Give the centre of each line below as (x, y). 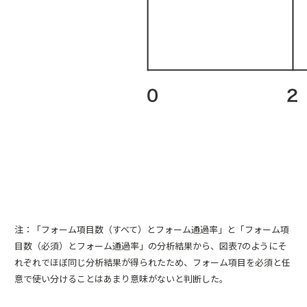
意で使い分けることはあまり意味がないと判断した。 (121, 279)
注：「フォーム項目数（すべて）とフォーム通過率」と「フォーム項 (152, 229)
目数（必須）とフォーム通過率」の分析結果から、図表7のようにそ (150, 246)
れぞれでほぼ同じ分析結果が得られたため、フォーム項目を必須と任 (152, 262)
